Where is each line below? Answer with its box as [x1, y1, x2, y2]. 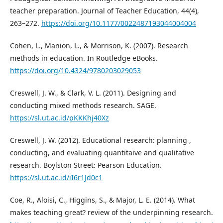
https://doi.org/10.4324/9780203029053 [10, 66, 141, 75]
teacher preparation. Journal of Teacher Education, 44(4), [10, 6, 199, 15]
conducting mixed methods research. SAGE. [10, 101, 156, 110]
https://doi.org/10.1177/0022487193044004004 [41, 18, 196, 28]
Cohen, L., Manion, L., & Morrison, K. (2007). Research [10, 41, 188, 50]
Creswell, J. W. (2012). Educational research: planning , [10, 135, 191, 145]
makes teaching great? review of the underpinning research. [10, 208, 213, 217]
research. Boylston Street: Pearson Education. [10, 160, 162, 170]
